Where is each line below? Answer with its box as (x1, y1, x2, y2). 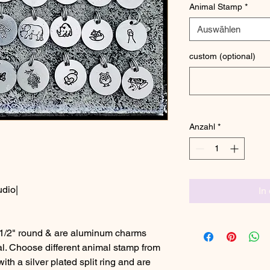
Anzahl (189, 122, 215, 131)
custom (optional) (189, 51, 256, 61)
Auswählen (197, 24, 240, 34)
